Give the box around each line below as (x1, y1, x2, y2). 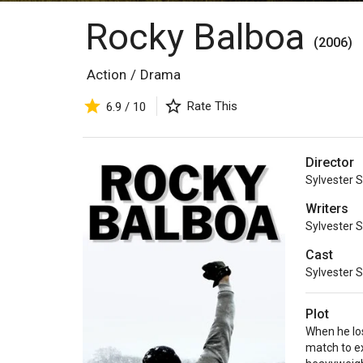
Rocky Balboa (85, 15, 314, 58)
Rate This (187, 99, 237, 114)
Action (87, 66, 126, 83)
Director (305, 155, 354, 171)
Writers (305, 201, 348, 217)
